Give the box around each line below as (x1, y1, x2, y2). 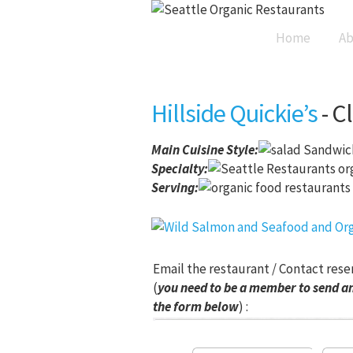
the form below (153, 298, 239, 315)
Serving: (151, 179, 199, 196)
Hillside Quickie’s (151, 98, 318, 129)
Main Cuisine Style (151, 141, 255, 158)
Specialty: (151, 160, 208, 177)
